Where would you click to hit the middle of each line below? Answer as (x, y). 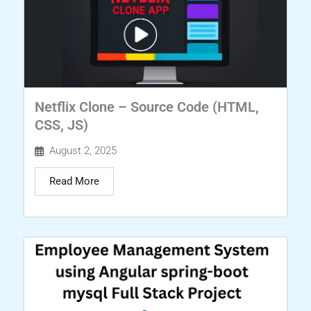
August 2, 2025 (83, 151)
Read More (74, 182)
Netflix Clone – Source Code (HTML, (147, 107)
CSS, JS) (61, 125)
